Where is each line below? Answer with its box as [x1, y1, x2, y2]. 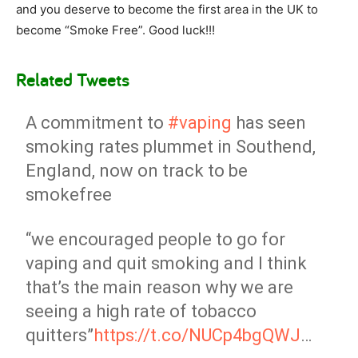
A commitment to [26, 113, 169, 133]
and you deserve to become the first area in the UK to [16, 2, 318, 17]
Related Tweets [16, 67, 129, 92]
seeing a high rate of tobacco [26, 301, 257, 321]
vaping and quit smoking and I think [26, 253, 308, 273]
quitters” [26, 325, 94, 345]
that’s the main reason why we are [26, 277, 294, 297]
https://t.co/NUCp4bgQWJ [93, 325, 301, 345]
